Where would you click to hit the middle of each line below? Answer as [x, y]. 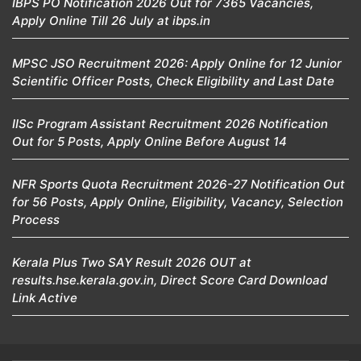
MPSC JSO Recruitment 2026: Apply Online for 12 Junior [177, 63]
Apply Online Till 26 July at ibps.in [111, 20]
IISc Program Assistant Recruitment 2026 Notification [170, 123]
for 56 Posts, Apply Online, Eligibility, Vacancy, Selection [178, 201]
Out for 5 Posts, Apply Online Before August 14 [149, 141]
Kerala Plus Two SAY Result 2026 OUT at [132, 262]
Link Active [45, 297]
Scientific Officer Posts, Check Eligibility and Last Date [173, 81]
